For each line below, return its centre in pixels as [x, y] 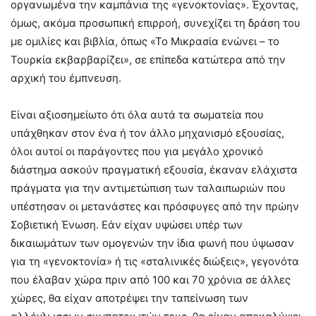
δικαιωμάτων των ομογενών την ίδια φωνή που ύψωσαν [152, 243]
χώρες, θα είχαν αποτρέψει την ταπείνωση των [129, 298]
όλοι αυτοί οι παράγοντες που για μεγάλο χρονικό [137, 151]
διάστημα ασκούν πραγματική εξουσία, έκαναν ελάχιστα [154, 169]
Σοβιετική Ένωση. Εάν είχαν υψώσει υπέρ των [127, 224]
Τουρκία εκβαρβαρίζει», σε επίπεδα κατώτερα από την [148, 59]
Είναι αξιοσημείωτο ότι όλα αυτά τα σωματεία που [137, 114]
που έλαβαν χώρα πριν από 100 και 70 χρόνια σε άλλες [151, 279]
